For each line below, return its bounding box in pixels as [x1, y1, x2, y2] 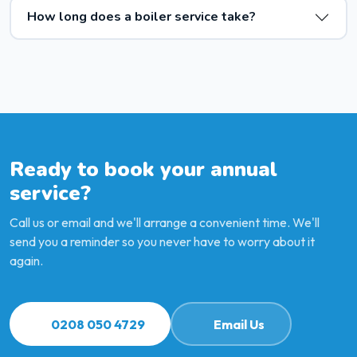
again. [10, 253, 43, 269]
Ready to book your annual [10, 155, 277, 183]
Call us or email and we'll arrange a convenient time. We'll [10, 214, 320, 231]
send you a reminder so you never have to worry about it [10, 233, 315, 250]
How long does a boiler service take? [27, 8, 256, 26]
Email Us [214, 316, 265, 332]
